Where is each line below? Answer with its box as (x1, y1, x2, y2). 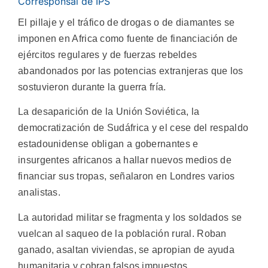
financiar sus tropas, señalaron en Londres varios (18, 171, 235, 182)
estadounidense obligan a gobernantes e (18, 139, 199, 150)
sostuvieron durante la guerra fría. (18, 82, 166, 92)
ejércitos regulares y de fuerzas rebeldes (18, 50, 197, 60)
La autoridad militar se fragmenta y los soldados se (18, 212, 242, 223)
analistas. (18, 187, 60, 198)
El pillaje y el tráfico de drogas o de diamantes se (18, 17, 235, 28)
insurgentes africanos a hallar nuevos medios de (18, 155, 232, 166)
